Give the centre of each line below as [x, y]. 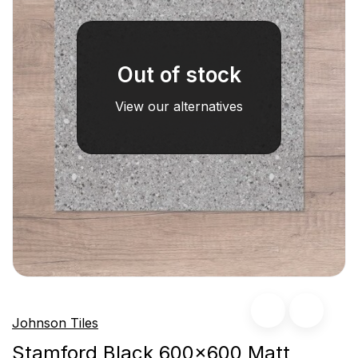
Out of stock [179, 75]
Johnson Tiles [55, 323]
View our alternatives [179, 107]
